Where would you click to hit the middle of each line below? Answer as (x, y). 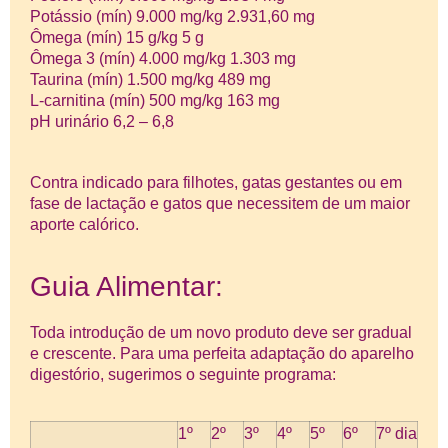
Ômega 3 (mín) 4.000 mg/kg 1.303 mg (163, 58)
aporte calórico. (84, 224)
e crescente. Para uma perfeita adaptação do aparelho (222, 354)
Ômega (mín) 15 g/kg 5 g (117, 37)
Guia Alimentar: (126, 287)
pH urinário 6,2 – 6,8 (102, 121)
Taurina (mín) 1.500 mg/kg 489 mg (150, 79)
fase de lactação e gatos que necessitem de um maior (220, 203)
